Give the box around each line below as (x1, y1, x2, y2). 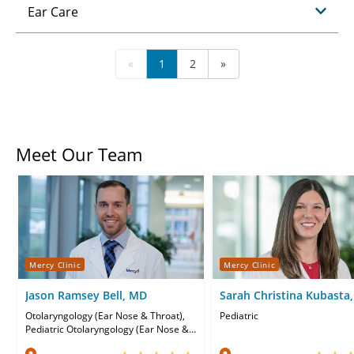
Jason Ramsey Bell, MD (25, 288, 147, 303)
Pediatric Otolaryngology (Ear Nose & (25, 322, 189, 337)
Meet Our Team (16, 141, 142, 166)
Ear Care (28, 2, 78, 21)
